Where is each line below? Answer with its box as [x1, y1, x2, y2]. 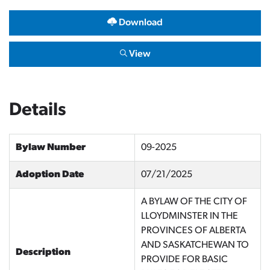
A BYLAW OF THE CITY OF [141, 197, 247, 207]
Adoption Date [16, 170, 84, 180]
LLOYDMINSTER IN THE [141, 212, 238, 221]
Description [16, 248, 71, 257]
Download [117, 18, 163, 28]
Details [9, 101, 66, 120]
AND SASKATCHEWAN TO [141, 240, 249, 250]
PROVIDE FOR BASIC [141, 255, 228, 265]
